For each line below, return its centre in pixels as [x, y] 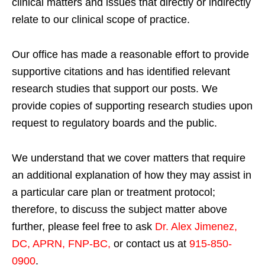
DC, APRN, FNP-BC [60, 243]
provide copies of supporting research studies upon [132, 106]
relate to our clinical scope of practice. [101, 19]
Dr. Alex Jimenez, [196, 226]
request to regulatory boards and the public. [114, 123]
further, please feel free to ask [83, 226]
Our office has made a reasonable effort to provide [130, 54]
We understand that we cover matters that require [129, 158]
